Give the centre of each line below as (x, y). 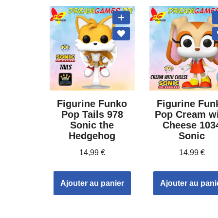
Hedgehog (92, 136)
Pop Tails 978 (92, 115)
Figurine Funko (92, 104)
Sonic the (92, 125)
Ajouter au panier (92, 183)
